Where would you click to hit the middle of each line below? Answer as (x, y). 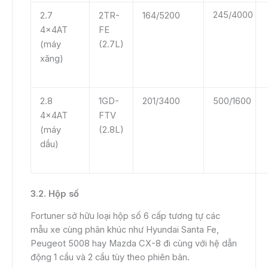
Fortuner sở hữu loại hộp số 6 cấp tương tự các (125, 216)
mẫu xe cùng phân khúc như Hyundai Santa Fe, (125, 230)
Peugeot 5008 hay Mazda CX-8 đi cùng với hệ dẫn (134, 244)
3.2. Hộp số (55, 194)
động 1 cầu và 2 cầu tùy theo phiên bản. (110, 258)
